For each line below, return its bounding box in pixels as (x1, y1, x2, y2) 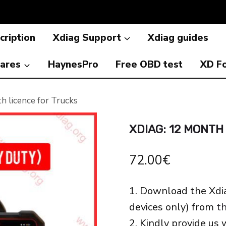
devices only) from (129, 200, 216, 214)
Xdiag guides (148, 31, 209, 44)
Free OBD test (116, 58, 183, 71)
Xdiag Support (52, 31, 121, 44)
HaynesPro (47, 58, 98, 71)
